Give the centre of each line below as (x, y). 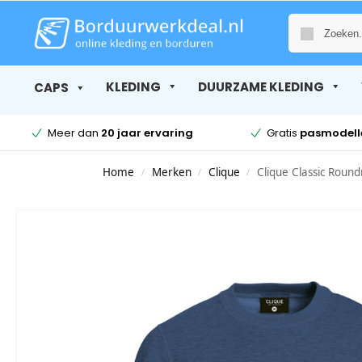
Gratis (283, 133)
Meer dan (74, 133)
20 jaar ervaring (147, 133)
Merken (171, 173)
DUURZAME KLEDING (261, 86)
